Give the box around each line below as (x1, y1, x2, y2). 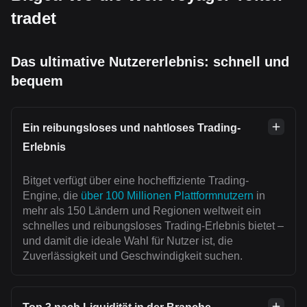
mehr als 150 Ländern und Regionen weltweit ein (23, 205, 261, 217)
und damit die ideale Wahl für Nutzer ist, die (23, 235, 233, 247)
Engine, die (23, 190, 81, 202)
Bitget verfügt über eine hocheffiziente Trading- (23, 175, 249, 187)
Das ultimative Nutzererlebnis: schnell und (11, 54, 289, 70)
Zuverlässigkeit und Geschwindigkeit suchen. (23, 250, 243, 262)
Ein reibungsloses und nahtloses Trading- (23, 122, 241, 134)
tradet (11, 9, 56, 28)
